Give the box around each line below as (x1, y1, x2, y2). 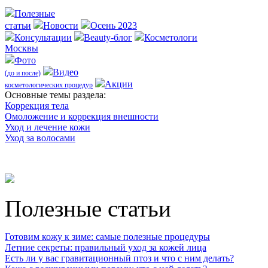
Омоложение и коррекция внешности (5, 111, 159, 121)
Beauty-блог (84, 32, 132, 42)
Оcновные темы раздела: (5, 90, 106, 100)
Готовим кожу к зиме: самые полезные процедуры (5, 232, 210, 242)
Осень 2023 (90, 20, 137, 31)
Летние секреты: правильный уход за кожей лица (5, 242, 206, 252)
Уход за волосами (5, 133, 75, 143)
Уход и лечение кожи (5, 122, 90, 132)
